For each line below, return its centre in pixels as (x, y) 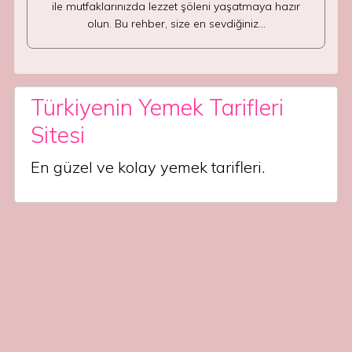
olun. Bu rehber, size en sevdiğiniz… (176, 24)
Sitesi (58, 135)
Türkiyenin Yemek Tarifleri (157, 107)
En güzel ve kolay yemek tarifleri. (148, 167)
